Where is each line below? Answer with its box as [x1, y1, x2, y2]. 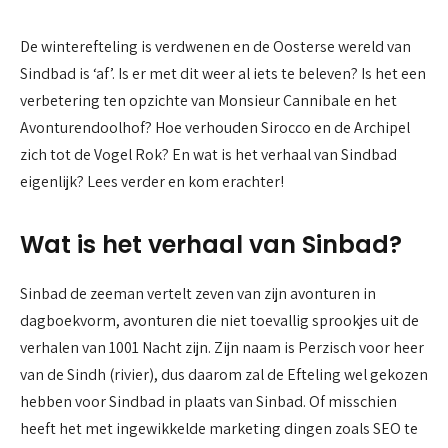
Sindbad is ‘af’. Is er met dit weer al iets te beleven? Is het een [20, 63, 426, 84]
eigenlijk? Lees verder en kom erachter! [20, 171, 284, 192]
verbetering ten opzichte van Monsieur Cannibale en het [20, 90, 397, 111]
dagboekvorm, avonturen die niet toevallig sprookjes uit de [20, 310, 419, 332]
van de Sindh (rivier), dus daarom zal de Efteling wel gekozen [20, 364, 428, 386]
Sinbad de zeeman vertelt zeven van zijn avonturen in [20, 283, 376, 305]
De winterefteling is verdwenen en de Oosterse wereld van [20, 36, 411, 57]
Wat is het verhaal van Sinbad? [20, 228, 402, 262]
